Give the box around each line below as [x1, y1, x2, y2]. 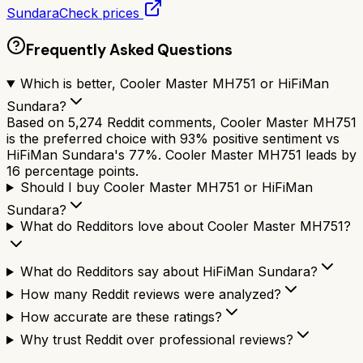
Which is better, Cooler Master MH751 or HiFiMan [19, 75, 329, 92]
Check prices [59, 4, 143, 21]
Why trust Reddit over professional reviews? [19, 331, 293, 348]
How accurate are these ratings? [19, 309, 222, 326]
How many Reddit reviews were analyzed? [19, 286, 281, 303]
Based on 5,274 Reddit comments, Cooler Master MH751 [6, 114, 357, 131]
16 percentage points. [6, 163, 139, 180]
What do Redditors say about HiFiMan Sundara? [19, 263, 318, 280]
